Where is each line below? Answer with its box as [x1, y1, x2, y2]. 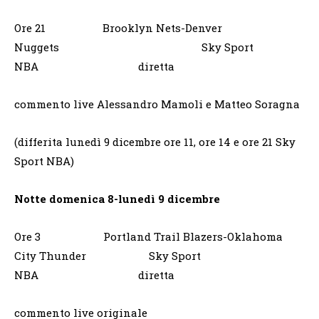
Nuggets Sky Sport [14, 39, 253, 54]
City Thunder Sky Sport [14, 248, 201, 263]
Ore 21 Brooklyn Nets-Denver [14, 20, 222, 35]
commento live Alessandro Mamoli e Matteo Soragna [14, 96, 300, 111]
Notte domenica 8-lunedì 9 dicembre [14, 191, 220, 206]
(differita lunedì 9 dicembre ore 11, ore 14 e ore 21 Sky [14, 134, 296, 149]
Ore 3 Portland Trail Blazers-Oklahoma [14, 229, 283, 244]
